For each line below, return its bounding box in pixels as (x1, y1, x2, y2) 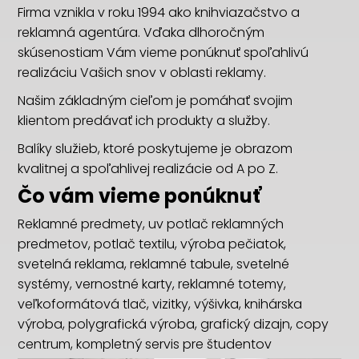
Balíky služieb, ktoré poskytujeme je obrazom (18, 139, 293, 158)
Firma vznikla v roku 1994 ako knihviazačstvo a (18, 3, 301, 22)
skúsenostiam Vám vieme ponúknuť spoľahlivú (18, 43, 309, 62)
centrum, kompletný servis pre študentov (18, 335, 272, 353)
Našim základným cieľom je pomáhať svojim (18, 91, 293, 110)
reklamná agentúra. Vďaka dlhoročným (18, 23, 265, 42)
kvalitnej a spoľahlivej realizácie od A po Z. (18, 159, 279, 178)
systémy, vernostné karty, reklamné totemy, (18, 275, 287, 293)
